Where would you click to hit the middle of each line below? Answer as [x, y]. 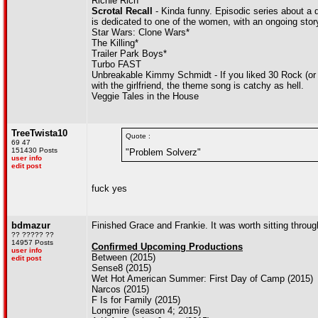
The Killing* [115, 43]
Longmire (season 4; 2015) [146, 311]
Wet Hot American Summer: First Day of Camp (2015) [202, 279]
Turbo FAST [116, 64]
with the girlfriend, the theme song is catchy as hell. [198, 86]
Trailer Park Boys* [129, 54]
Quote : [138, 136]
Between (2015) [124, 257]
